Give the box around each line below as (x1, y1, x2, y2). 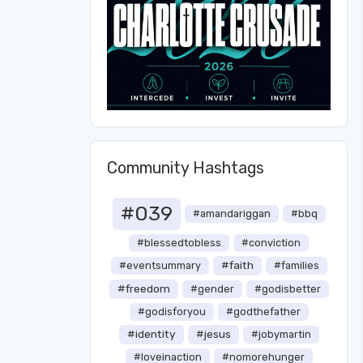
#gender (190, 283, 234, 295)
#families (273, 259, 319, 271)
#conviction (241, 237, 301, 249)
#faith (220, 258, 254, 271)
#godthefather (225, 305, 301, 318)
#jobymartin (250, 328, 311, 340)
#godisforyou (137, 305, 206, 318)
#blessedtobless (137, 237, 221, 249)
